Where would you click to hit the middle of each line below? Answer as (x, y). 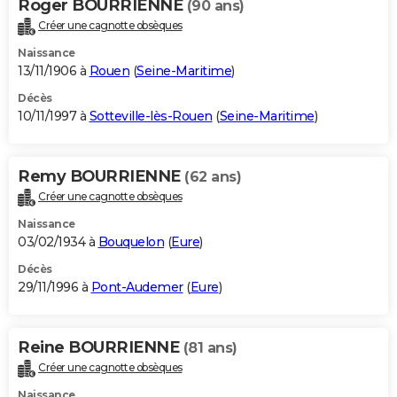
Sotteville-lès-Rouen (151, 116)
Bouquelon (131, 241)
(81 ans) (210, 347)
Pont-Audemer (137, 287)
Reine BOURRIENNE (101, 347)
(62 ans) (213, 176)
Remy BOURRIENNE (101, 176)
